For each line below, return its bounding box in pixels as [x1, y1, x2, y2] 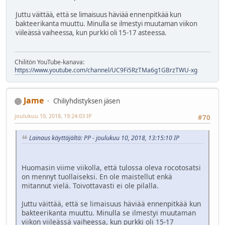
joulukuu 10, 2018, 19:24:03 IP [15, 112, 92, 120]
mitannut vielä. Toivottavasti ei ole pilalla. [22, 181, 159, 191]
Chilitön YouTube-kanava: [15, 58, 84, 67]
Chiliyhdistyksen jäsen [53, 96, 120, 106]
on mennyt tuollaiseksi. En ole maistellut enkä [22, 172, 172, 182]
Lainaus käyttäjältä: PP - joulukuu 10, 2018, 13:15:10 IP [29, 134, 179, 143]
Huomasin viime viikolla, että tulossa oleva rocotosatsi [22, 163, 201, 173]
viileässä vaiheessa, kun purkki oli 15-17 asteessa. [16, 28, 167, 37]
